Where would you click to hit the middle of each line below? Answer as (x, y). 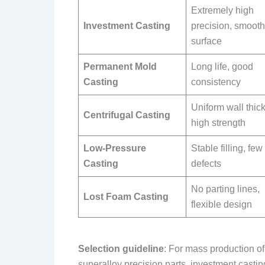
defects (206, 163)
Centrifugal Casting (127, 115)
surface (206, 41)
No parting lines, (225, 189)
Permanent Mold (120, 66)
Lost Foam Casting (126, 196)
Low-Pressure (115, 148)
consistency (216, 82)
